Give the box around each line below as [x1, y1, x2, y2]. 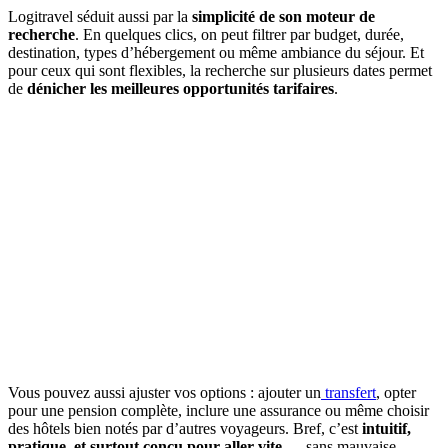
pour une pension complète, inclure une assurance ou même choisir [8, 401, 429, 419]
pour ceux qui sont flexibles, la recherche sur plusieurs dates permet [8, 61, 432, 79]
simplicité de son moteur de [192, 7, 375, 25]
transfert [321, 383, 376, 401]
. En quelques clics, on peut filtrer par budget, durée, [75, 25, 404, 43]
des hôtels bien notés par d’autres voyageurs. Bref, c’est [8, 419, 362, 437]
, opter [376, 383, 416, 401]
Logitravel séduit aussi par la [8, 7, 192, 25]
